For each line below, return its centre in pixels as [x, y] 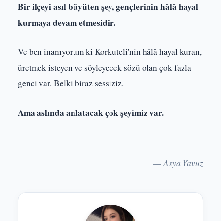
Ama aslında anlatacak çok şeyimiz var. [91, 112]
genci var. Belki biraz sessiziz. [71, 83]
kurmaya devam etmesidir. [67, 22]
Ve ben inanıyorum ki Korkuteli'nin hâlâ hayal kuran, [110, 52]
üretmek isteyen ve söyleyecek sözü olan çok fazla [105, 68]
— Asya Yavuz [178, 163]
